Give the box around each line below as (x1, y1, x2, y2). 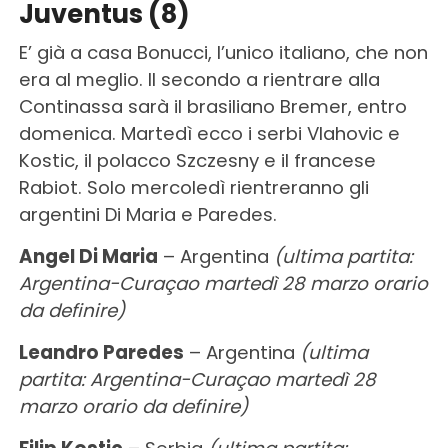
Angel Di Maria (18, 243, 158, 269)
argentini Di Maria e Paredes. (18, 201, 277, 227)
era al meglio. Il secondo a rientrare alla (18, 66, 380, 92)
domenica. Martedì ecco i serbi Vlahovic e (18, 120, 400, 146)
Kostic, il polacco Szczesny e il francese (18, 147, 376, 173)
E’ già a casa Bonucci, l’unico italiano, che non (18, 39, 428, 65)
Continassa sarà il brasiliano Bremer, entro (18, 93, 407, 119)
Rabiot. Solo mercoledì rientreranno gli (18, 174, 369, 200)
